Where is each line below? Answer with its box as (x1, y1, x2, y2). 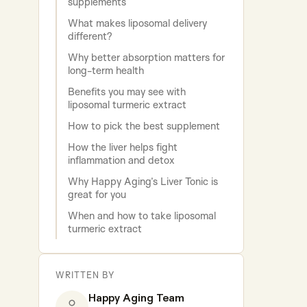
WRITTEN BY (56, 269, 114, 281)
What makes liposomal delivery (68, 16, 207, 30)
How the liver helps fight (68, 140, 177, 154)
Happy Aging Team (88, 292, 184, 305)
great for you (68, 188, 126, 201)
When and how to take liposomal (68, 209, 216, 223)
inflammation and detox (68, 153, 175, 167)
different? (68, 29, 112, 43)
